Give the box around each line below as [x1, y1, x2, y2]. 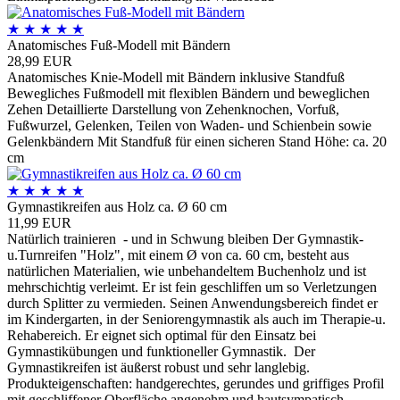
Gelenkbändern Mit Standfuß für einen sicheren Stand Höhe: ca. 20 [7, 133, 387, 149]
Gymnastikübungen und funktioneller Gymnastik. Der [7, 343, 315, 359]
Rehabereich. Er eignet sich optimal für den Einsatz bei [7, 327, 316, 343]
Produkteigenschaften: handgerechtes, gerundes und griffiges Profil [7, 375, 387, 391]
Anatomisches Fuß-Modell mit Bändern [7, 37, 230, 53]
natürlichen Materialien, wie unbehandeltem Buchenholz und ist [7, 262, 366, 279]
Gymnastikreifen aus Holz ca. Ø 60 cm [7, 198, 227, 214]
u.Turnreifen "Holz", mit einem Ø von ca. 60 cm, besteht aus [7, 246, 349, 262]
